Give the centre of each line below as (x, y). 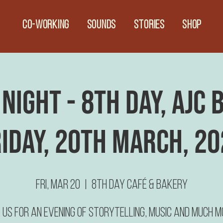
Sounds (101, 25)
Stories (149, 25)
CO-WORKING (46, 25)
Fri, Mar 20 (58, 185)
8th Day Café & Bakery (139, 185)
